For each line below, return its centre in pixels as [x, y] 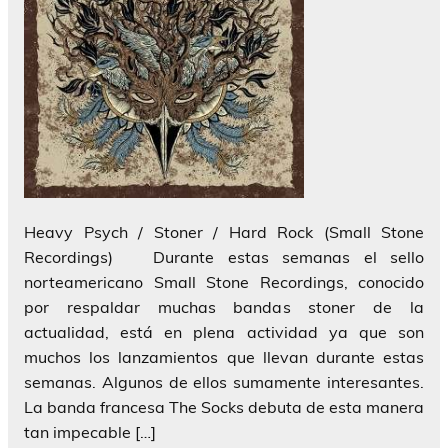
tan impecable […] [90, 431]
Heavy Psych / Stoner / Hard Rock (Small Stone [224, 231]
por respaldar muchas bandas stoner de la [224, 306]
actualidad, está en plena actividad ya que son [224, 331]
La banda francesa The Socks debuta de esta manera [224, 406]
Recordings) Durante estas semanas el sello [224, 256]
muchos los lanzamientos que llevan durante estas [224, 356]
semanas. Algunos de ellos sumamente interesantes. [224, 381]
